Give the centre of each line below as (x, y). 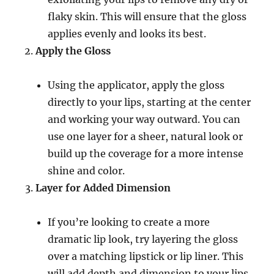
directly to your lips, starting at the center (150, 102)
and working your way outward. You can (144, 119)
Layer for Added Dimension (103, 188)
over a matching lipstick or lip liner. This (146, 256)
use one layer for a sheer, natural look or (146, 136)
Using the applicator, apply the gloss (136, 85)
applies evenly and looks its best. (127, 34)
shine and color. (87, 171)
